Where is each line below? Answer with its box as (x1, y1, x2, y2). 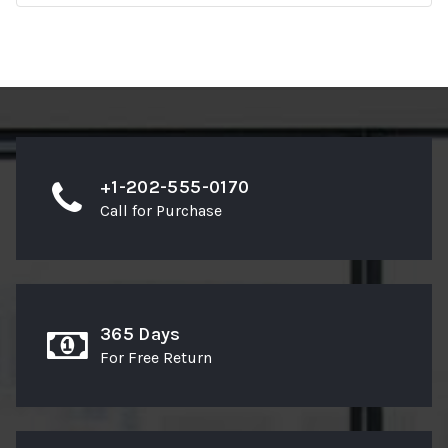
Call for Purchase (100, 201, 222, 221)
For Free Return (100, 348, 212, 368)
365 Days (100, 323, 181, 346)
